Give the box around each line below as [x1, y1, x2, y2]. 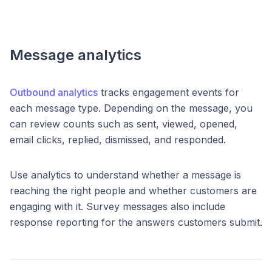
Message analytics [10, 46, 141, 64]
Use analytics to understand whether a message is [10, 168, 241, 181]
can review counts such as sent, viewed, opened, [10, 117, 237, 130]
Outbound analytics [10, 86, 98, 98]
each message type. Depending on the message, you [10, 101, 253, 114]
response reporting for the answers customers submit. [10, 216, 262, 228]
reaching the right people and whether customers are [10, 184, 257, 197]
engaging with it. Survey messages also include [10, 200, 225, 212]
